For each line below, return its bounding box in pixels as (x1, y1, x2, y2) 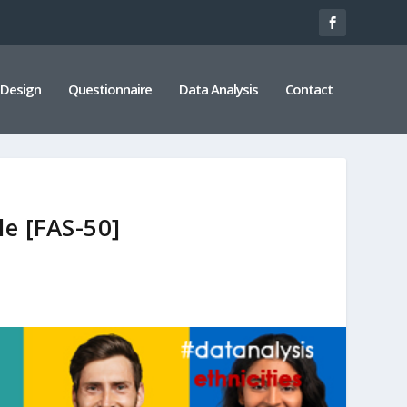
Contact (284, 79, 333, 98)
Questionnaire (67, 79, 152, 98)
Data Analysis (178, 79, 258, 98)
